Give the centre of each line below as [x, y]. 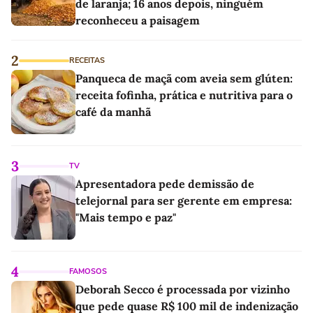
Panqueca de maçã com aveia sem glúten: [184, 78]
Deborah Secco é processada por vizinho [183, 289]
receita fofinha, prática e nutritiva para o [184, 95]
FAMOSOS [88, 271]
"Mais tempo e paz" [126, 217]
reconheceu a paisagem [138, 20]
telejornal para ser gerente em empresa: [184, 200]
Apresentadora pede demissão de [165, 183]
